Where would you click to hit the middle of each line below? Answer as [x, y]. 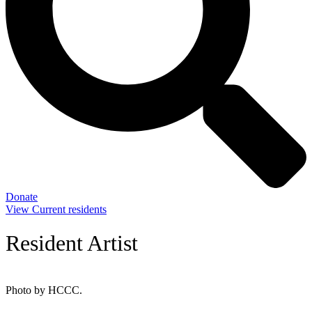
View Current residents [56, 209]
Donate [22, 197]
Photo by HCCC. [44, 290]
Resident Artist [72, 243]
